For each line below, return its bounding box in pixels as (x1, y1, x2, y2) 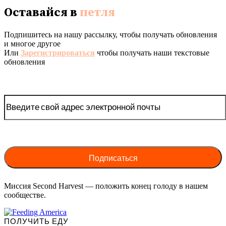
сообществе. (4, 191, 46, 200)
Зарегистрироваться (21, 48, 95, 58)
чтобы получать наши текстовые (95, 48, 209, 58)
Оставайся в (4, 5, 80, 21)
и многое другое (4, 39, 61, 48)
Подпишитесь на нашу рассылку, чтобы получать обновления (4, 30, 217, 39)
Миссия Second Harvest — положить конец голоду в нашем (4, 182, 208, 191)
